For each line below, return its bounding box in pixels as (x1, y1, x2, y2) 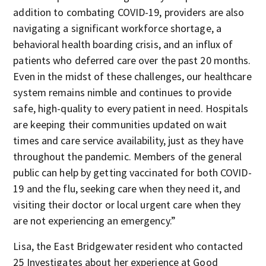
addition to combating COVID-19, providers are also (13, 5, 245, 19)
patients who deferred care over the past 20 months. (13, 53, 251, 67)
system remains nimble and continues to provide (13, 85, 232, 99)
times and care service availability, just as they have (13, 134, 243, 147)
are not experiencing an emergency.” (13, 214, 176, 227)
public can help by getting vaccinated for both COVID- (13, 166, 252, 179)
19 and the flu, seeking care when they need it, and (13, 182, 241, 195)
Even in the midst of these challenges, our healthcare (13, 69, 252, 83)
